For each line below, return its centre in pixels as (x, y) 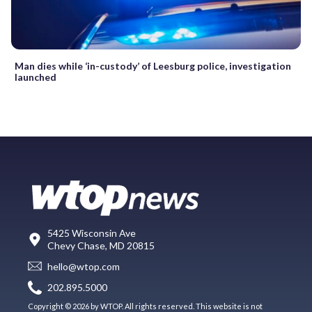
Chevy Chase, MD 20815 (101, 245)
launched (36, 77)
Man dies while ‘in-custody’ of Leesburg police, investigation (153, 65)
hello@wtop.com (84, 267)
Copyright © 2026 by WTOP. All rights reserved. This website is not (145, 306)
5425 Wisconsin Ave (92, 233)
